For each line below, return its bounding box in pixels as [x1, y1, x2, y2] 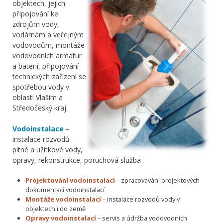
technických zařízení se [12, 71, 86, 81]
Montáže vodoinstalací [25, 194, 101, 204]
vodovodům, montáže [12, 40, 85, 50]
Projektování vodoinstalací [25, 175, 115, 185]
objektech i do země [25, 204, 86, 213]
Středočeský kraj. [12, 103, 68, 112]
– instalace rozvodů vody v [101, 194, 180, 204]
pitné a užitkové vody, [12, 144, 83, 154]
